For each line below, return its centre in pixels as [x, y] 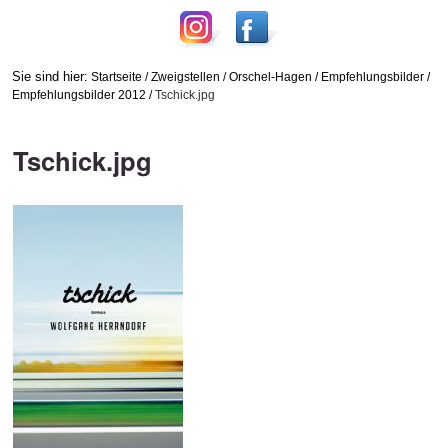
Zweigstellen [185, 76]
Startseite [116, 76]
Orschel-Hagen [270, 76]
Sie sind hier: [49, 76]
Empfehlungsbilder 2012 [78, 94]
